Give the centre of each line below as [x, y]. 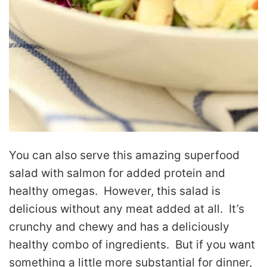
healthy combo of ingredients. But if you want [132, 244]
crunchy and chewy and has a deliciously [119, 226]
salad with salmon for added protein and [117, 173]
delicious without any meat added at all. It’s [127, 209]
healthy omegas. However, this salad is [115, 191]
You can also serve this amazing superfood [124, 155]
